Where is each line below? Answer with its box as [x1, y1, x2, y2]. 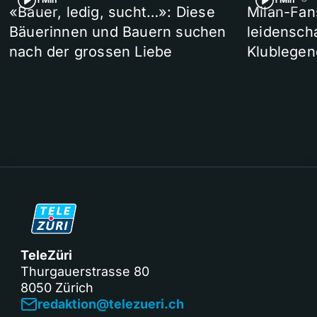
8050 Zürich [21, 280, 93, 296]
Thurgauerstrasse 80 [21, 264, 149, 279]
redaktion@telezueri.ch [38, 296, 184, 312]
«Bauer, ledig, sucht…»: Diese [9, 4, 215, 21]
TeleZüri [21, 248, 72, 263]
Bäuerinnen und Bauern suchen [9, 23, 226, 41]
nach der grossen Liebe [9, 43, 173, 61]
